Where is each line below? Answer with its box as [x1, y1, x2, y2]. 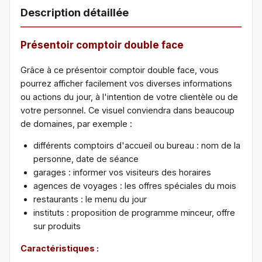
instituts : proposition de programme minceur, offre [33, 208, 235, 218]
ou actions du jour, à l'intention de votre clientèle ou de [20, 91, 238, 102]
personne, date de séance [33, 154, 139, 164]
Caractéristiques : [20, 243, 99, 253]
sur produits [33, 221, 81, 232]
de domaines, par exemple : [20, 118, 132, 129]
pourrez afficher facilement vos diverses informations [20, 78, 232, 88]
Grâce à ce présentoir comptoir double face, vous [20, 64, 219, 75]
